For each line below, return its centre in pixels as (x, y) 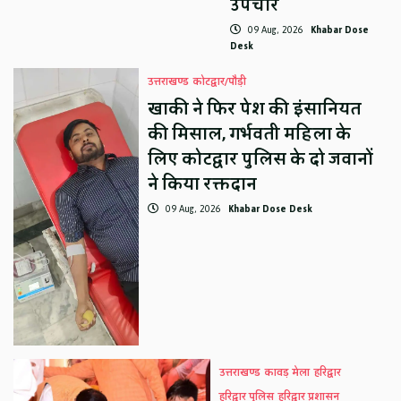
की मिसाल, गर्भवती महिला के (249, 135)
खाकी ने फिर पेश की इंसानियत (254, 110)
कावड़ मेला (288, 373)
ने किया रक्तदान (202, 185)
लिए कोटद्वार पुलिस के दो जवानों (260, 160)
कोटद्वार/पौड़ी (219, 82)
